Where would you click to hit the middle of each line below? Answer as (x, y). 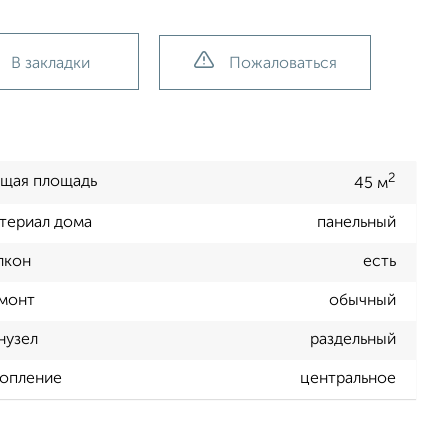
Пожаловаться (282, 64)
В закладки (50, 64)
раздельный (353, 340)
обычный (362, 301)
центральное (348, 379)
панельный (356, 223)
